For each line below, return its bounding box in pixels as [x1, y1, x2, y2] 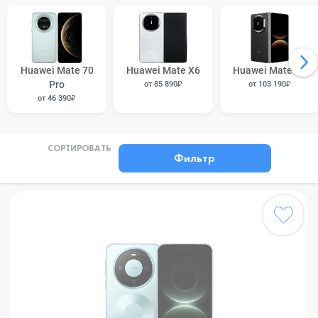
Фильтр [174, 150, 215, 165]
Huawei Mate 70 [20, 65, 94, 76]
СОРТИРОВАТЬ [47, 145, 111, 153]
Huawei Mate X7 [233, 65, 307, 76]
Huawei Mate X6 [126, 65, 200, 76]
